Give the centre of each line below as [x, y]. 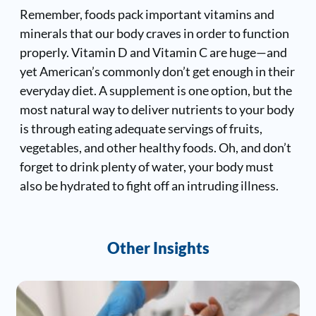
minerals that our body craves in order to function [154, 33]
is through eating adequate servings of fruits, [141, 128]
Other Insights [158, 249]
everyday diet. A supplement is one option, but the [156, 90]
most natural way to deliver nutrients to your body [157, 109]
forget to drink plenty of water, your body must [146, 166]
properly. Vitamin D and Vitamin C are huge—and [153, 52]
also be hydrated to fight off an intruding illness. [149, 185]
